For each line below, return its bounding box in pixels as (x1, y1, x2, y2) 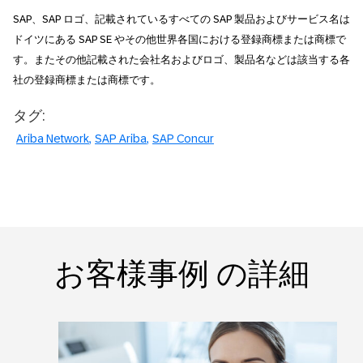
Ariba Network (16, 132, 89, 145)
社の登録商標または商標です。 (13, 74, 160, 86)
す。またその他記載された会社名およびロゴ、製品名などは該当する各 (13, 53, 350, 66)
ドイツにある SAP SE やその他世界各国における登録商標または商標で (13, 33, 346, 45)
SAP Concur (152, 132, 214, 145)
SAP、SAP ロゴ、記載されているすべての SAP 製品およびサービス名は (13, 13, 350, 25)
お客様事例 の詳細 (53, 256, 310, 291)
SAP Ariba (95, 132, 147, 145)
